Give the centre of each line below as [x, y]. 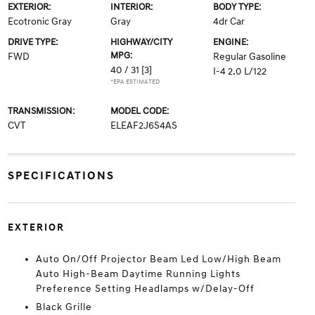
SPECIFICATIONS [61, 176]
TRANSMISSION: [41, 111]
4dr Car [229, 21]
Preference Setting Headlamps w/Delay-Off [145, 289]
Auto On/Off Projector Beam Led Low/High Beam [158, 259]
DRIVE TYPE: [32, 42]
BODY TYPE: [237, 7]
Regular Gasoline [250, 57]
